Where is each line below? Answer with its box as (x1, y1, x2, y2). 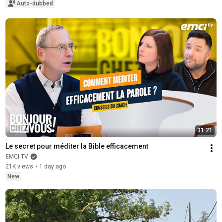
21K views (5, 163, 33, 170)
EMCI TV (5, 153, 28, 160)
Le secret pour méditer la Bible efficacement (5, 142, 148, 150)
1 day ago (39, 163, 66, 170)
